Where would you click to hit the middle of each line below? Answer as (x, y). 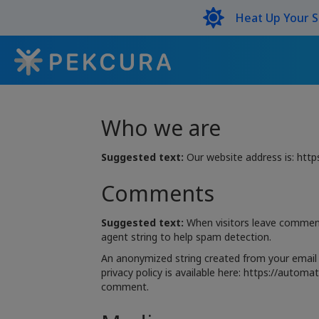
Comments (158, 193)
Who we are (161, 128)
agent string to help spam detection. (186, 237)
